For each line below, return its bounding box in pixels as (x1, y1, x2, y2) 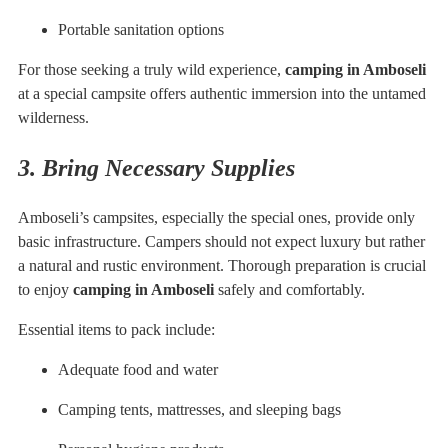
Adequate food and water (58, 361, 218, 379)
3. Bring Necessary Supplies (18, 155, 295, 182)
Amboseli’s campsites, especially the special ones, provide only (18, 209, 415, 227)
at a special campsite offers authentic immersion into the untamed (18, 85, 426, 103)
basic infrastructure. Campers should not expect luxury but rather (18, 233, 425, 251)
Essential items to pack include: (18, 321, 215, 339)
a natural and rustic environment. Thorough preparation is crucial (18, 257, 426, 275)
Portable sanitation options (58, 21, 224, 39)
